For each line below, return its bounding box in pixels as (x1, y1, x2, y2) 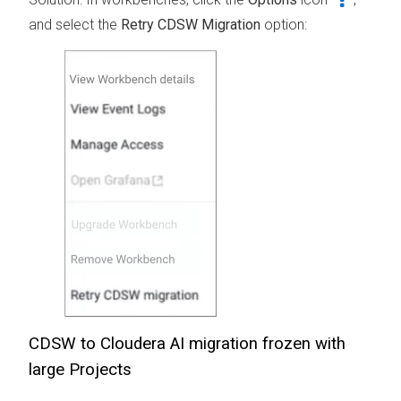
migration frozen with (184, 334, 346, 354)
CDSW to (29, 334, 100, 354)
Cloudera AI (100, 334, 184, 354)
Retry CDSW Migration (121, 16, 260, 34)
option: (260, 16, 307, 34)
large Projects (29, 360, 132, 380)
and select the (29, 16, 121, 34)
